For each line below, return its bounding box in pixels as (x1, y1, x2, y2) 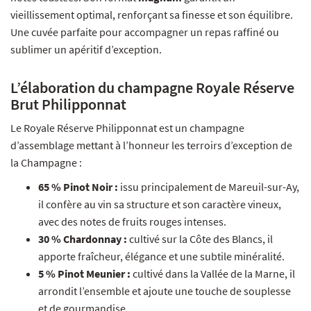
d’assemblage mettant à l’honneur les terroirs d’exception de (10, 138, 292, 153)
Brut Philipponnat (10, 94, 126, 115)
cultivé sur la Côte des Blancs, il (127, 232, 273, 246)
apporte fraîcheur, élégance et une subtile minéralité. (38, 249, 285, 264)
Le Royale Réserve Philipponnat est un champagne (10, 121, 244, 135)
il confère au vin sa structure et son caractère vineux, (38, 197, 281, 212)
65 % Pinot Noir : (38, 180, 118, 194)
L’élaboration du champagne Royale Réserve (10, 78, 294, 98)
